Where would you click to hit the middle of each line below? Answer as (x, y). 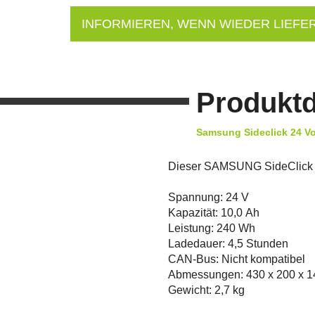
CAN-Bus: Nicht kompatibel (237, 259)
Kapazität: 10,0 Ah (214, 212)
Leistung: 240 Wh (212, 228)
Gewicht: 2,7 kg (206, 290)
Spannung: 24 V (208, 197)
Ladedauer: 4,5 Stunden (228, 243)
